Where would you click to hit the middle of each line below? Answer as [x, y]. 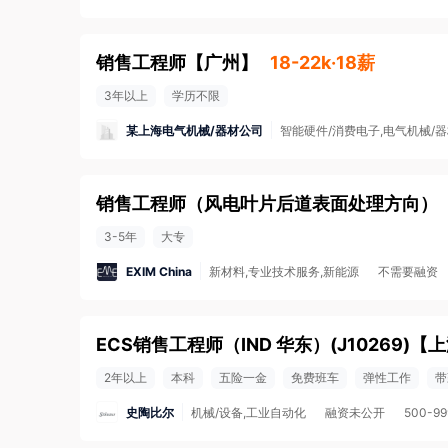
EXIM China [159, 271]
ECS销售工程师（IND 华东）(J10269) [253, 344]
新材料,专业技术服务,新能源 [284, 271]
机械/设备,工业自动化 [248, 412]
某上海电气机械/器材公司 [194, 130]
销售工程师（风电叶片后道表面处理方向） [267, 203]
